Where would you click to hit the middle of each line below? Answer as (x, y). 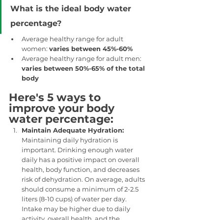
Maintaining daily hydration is (70, 140)
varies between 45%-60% (91, 48)
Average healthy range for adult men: (82, 58)
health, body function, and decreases (81, 169)
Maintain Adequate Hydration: (74, 130)
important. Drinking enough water (78, 150)
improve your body (63, 108)
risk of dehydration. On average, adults (84, 179)
